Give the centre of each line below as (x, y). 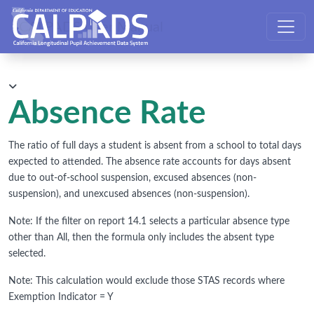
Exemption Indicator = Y (61, 297)
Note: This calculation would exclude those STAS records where (146, 281)
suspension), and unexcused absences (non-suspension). (129, 194)
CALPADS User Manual (91, 27)
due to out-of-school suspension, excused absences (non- (132, 178)
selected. (27, 254)
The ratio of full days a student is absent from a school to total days (155, 146)
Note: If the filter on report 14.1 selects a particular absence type (149, 221)
